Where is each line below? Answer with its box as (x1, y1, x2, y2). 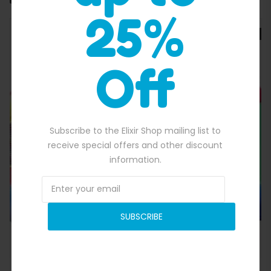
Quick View (119, 127, 164, 139)
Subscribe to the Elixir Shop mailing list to (50, 124, 221, 137)
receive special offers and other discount (48, 139, 223, 151)
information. (109, 153, 162, 166)
